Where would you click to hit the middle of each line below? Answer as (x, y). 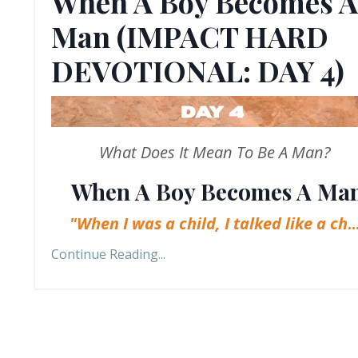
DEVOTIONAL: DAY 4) (198, 71)
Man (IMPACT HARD (190, 36)
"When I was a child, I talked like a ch (209, 223)
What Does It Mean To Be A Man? (215, 152)
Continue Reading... (108, 254)
